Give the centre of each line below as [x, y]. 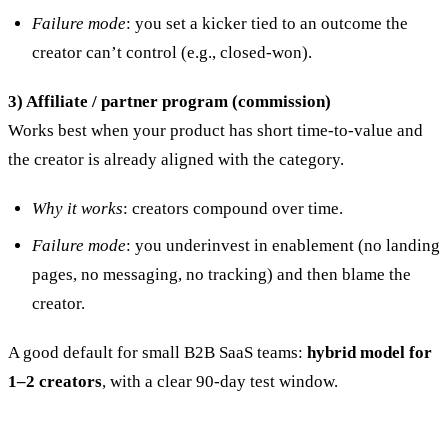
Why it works [77, 208]
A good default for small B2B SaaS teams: [157, 352]
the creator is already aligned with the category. [176, 159]
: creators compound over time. [233, 208]
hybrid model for [369, 352]
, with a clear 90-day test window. [220, 381]
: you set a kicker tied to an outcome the [267, 23]
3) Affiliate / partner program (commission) [169, 101]
